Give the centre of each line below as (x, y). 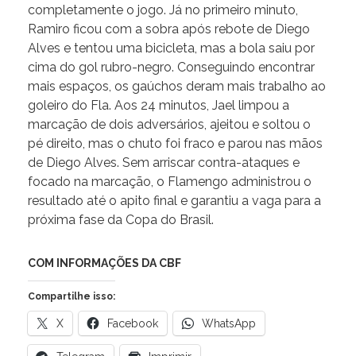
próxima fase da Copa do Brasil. (121, 220)
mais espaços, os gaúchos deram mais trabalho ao (177, 87)
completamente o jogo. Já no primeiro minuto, (163, 10)
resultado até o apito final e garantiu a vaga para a (174, 201)
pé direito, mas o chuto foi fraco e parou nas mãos (175, 144)
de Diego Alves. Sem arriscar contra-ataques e (164, 163)
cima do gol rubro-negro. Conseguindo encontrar (171, 68)
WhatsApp (229, 324)
